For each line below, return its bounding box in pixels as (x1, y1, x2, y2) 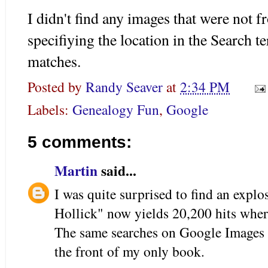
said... (98, 160, 136, 181)
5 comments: (28, 133, 132, 152)
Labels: (28, 100, 72, 120)
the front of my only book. (54, 241, 205, 261)
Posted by (28, 77, 86, 96)
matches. (28, 50, 81, 71)
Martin (54, 160, 98, 181)
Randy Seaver (86, 77, 163, 96)
